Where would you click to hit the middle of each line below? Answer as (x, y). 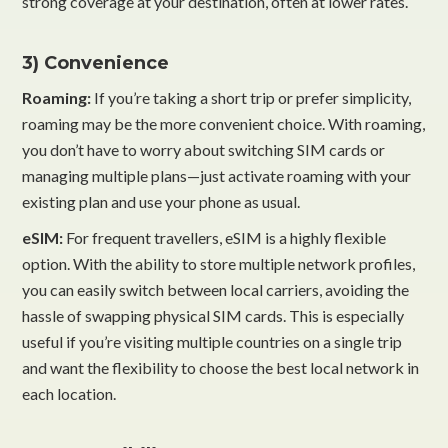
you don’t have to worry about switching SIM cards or (204, 149)
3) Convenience (96, 62)
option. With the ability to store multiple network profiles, (219, 263)
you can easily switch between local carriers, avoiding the (216, 289)
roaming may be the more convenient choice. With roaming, (224, 123)
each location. (69, 393)
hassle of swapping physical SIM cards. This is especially (213, 315)
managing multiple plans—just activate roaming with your (217, 175)
